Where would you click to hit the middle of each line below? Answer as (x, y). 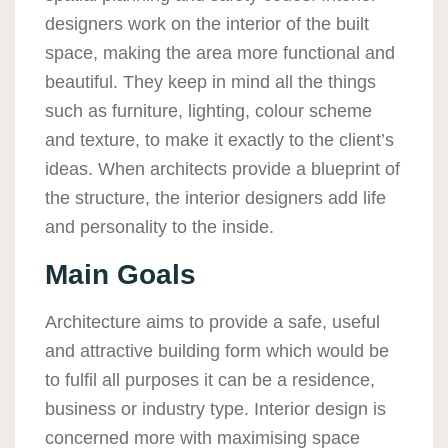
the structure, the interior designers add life (215, 198)
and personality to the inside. (159, 227)
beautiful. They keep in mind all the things (210, 82)
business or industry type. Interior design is (215, 409)
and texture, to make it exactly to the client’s (219, 140)
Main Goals (120, 275)
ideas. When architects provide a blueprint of (222, 169)
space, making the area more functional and (220, 53)
